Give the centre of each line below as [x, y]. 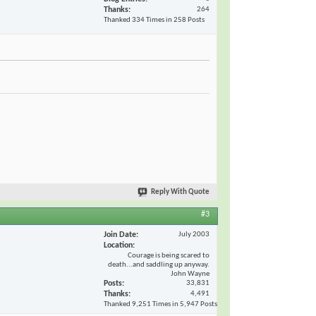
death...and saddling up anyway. [159, 265]
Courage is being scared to [169, 255]
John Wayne [190, 274]
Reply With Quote [180, 193]
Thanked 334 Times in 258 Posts [154, 20]
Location [118, 245]
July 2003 [194, 234]
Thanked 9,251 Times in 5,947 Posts [160, 304]
